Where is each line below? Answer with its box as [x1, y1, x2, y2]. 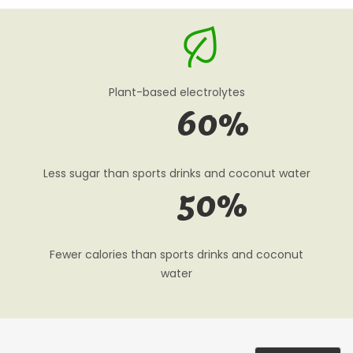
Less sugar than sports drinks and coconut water [43, 165, 310, 181]
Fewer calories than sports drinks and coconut [50, 247, 303, 262]
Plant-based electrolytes [108, 84, 245, 100]
